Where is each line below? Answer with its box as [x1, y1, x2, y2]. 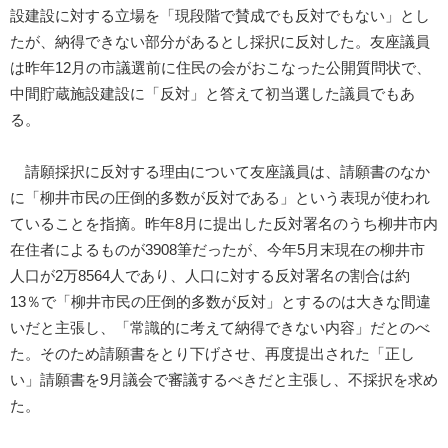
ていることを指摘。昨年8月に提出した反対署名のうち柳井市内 [10, 216, 438, 233]
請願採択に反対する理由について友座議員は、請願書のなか [10, 164, 430, 181]
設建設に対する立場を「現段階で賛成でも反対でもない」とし [10, 8, 430, 25]
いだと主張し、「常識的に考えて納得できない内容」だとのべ [10, 320, 430, 337]
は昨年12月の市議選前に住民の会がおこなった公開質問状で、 [10, 60, 431, 77]
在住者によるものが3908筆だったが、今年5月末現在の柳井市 [10, 242, 425, 259]
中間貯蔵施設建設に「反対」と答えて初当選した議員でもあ [10, 86, 415, 103]
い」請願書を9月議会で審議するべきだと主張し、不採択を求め [10, 372, 438, 389]
